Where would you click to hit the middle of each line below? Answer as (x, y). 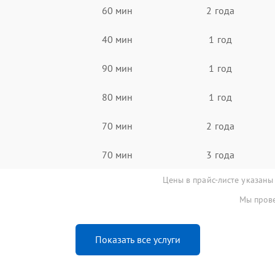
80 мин (117, 97)
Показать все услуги (137, 239)
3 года (220, 154)
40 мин (117, 39)
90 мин (117, 68)
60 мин (117, 10)
